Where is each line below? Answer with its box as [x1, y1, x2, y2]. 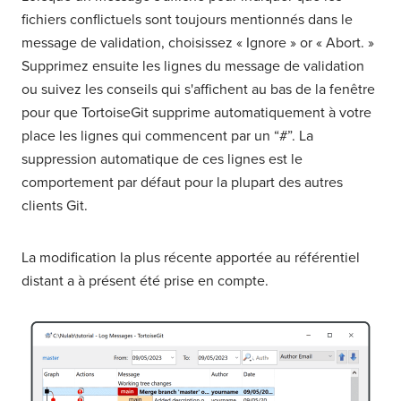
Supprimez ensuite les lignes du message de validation [21, 57, 364, 75]
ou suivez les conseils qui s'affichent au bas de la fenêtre [21, 81, 375, 98]
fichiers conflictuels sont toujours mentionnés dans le [21, 11, 353, 29]
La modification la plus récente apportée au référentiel [21, 249, 360, 267]
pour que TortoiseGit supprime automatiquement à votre [21, 104, 371, 122]
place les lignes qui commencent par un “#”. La [21, 127, 313, 145]
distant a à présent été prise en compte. [21, 272, 269, 290]
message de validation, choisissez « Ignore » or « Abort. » [21, 34, 374, 52]
